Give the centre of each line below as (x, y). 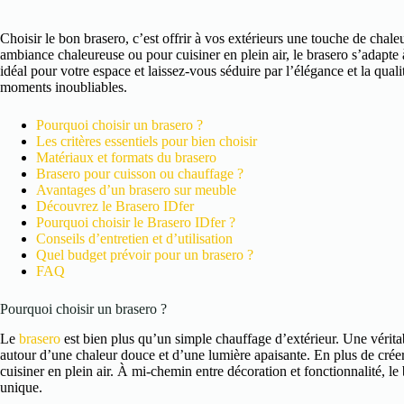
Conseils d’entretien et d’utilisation (134, 239)
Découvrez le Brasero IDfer (115, 207)
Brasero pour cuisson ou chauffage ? (140, 174)
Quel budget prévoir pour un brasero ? (145, 255)
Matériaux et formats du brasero (126, 158)
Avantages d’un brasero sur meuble (136, 190)
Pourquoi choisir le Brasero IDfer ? (136, 223)
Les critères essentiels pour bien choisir (147, 142)
